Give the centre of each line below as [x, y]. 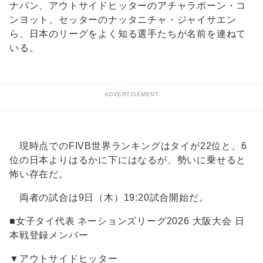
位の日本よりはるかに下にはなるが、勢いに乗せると [128, 160]
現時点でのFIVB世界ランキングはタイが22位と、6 [128, 146]
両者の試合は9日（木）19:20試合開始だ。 [109, 198]
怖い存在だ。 [39, 174]
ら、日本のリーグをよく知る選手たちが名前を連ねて [128, 34]
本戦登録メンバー [49, 235]
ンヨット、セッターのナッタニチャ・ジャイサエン [123, 20]
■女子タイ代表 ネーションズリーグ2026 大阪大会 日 [127, 221]
